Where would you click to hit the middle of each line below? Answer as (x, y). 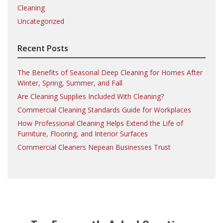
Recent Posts (43, 48)
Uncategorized (41, 21)
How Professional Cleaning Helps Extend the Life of (100, 123)
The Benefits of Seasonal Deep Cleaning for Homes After (110, 72)
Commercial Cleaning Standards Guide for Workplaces (104, 110)
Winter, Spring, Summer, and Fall (70, 83)
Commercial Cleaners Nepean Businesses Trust (94, 147)
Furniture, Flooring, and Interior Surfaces (83, 133)
